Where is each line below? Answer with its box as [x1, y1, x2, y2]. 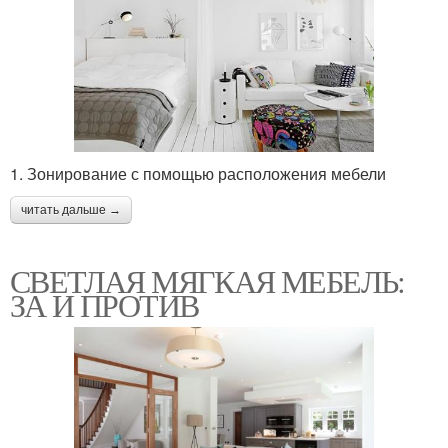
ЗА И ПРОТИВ [10, 283, 199, 327]
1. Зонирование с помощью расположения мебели [10, 162, 386, 186]
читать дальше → [21, 203, 121, 218]
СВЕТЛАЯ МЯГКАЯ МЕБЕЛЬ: [10, 259, 405, 303]
